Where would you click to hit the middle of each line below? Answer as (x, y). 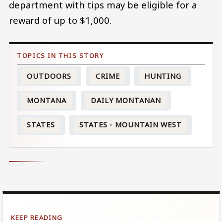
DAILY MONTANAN (126, 100)
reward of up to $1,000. (60, 20)
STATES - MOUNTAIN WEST (131, 125)
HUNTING (163, 76)
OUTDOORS (49, 76)
